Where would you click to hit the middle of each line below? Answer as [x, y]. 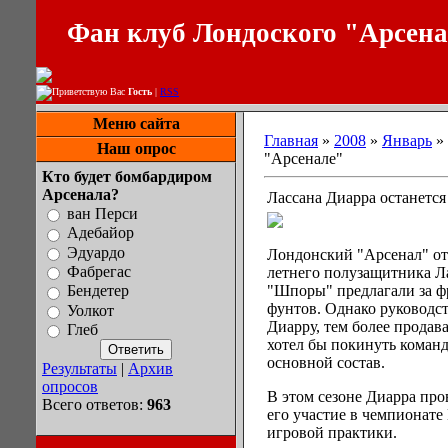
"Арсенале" [303, 158]
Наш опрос [136, 148]
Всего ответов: [94, 405]
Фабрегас [99, 272]
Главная [291, 140]
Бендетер [98, 291]
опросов [70, 387]
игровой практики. [332, 432]
